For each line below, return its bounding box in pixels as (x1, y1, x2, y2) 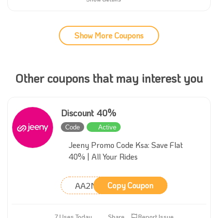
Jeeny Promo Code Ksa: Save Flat (69, 140, 183, 150)
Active (98, 123, 116, 131)
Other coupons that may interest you (15, 71, 203, 86)
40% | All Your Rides (69, 151, 138, 162)
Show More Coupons (74, 30, 144, 40)
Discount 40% (61, 107, 116, 119)
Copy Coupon (108, 180, 154, 190)
